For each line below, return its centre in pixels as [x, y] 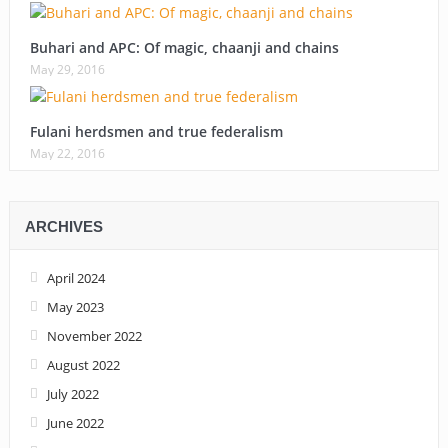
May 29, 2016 [67, 69]
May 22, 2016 [67, 153]
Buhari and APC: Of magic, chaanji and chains [184, 47]
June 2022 [75, 422]
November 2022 [94, 335]
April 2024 [75, 277]
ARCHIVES [63, 226]
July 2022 [72, 393]
